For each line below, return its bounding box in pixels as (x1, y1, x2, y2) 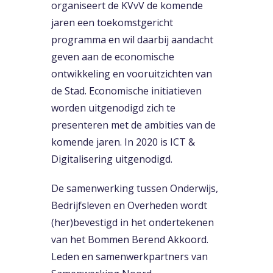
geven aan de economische (51, 49, 174, 63)
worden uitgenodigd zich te (51, 101, 175, 115)
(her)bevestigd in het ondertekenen (51, 215, 214, 229)
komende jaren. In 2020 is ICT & (51, 135, 195, 149)
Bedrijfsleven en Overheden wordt (51, 198, 207, 212)
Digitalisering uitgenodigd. (51, 152, 172, 166)
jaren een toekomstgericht (51, 15, 173, 29)
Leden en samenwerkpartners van (51, 249, 208, 263)
